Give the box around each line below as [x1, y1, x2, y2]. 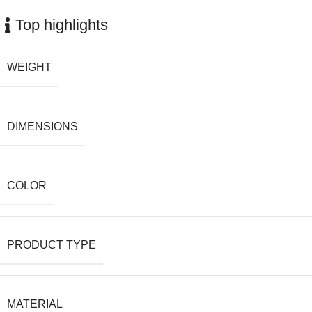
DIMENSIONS [7, 120, 78, 133]
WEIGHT [7, 61, 52, 74]
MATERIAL [7, 298, 63, 311]
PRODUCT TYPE [7, 239, 96, 251]
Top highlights [15, 16, 108, 34]
